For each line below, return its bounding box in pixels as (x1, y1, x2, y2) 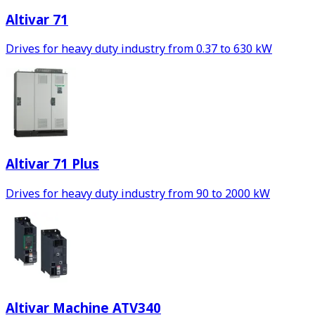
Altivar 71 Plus (6, 155, 99, 173)
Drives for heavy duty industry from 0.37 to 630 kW (6, 41, 272, 57)
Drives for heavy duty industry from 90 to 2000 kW (6, 185, 270, 201)
